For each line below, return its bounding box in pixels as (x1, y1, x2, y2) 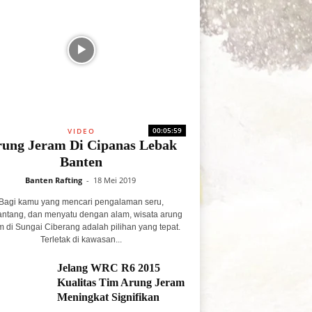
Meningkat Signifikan (56, 291, 159, 303)
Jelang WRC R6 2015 (56, 262, 160, 274)
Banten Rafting (24, 175, 82, 185)
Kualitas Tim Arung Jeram (56, 276, 185, 288)
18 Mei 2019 (93, 175, 136, 185)
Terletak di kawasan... (40, 235, 122, 244)
